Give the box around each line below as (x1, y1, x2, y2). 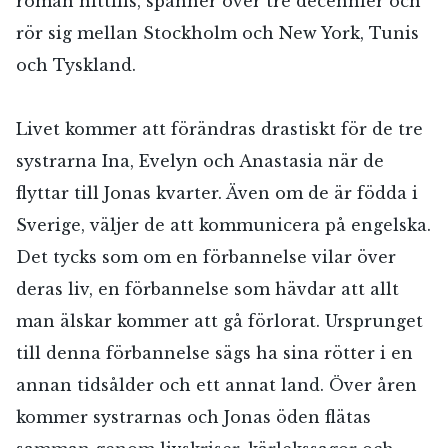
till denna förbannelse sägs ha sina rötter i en (16, 343, 413, 364)
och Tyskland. (16, 55, 136, 76)
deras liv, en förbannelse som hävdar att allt (16, 279, 399, 300)
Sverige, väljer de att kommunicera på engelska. (16, 215, 431, 236)
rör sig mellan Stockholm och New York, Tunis (16, 23, 419, 44)
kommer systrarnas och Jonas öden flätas (16, 407, 371, 428)
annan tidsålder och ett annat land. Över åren (16, 375, 417, 396)
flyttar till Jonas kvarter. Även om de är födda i (16, 183, 418, 204)
